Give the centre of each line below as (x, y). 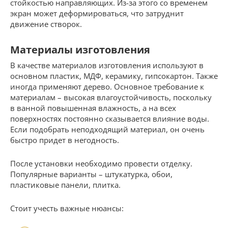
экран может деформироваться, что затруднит (97, 13)
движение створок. (46, 24)
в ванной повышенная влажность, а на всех (93, 108)
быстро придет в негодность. (65, 140)
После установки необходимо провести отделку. (101, 163)
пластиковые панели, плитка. (65, 184)
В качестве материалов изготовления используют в (107, 65)
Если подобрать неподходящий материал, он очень (107, 129)
